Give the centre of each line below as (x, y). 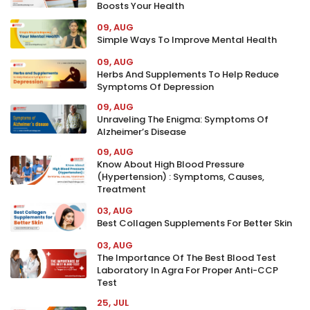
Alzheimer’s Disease (142, 132)
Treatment (121, 189)
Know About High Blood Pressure (171, 164)
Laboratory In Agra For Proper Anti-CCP (188, 270)
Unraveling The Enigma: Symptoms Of (183, 119)
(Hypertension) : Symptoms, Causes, (181, 177)
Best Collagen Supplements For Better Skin (194, 223)
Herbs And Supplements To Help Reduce (188, 74)
